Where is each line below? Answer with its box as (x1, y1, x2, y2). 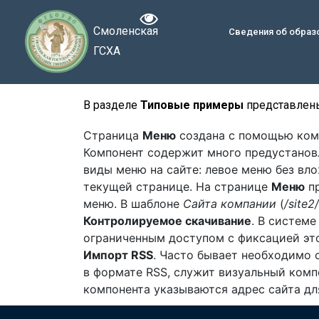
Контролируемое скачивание (83, 214, 251, 229)
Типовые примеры (140, 98, 244, 113)
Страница (83, 128, 142, 143)
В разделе (83, 98, 140, 113)
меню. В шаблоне (83, 197, 183, 211)
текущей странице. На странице (83, 179, 271, 194)
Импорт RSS (83, 248, 153, 263)
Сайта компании (183, 197, 276, 211)
